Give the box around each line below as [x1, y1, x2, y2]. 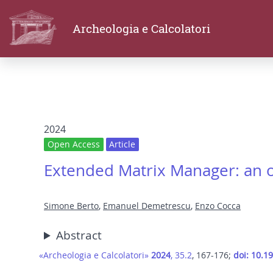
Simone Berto [44, 200, 99, 212]
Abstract [56, 227, 102, 244]
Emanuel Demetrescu [103, 200, 191, 212]
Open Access [47, 138, 100, 151]
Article [109, 138, 136, 151]
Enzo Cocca [195, 200, 241, 212]
